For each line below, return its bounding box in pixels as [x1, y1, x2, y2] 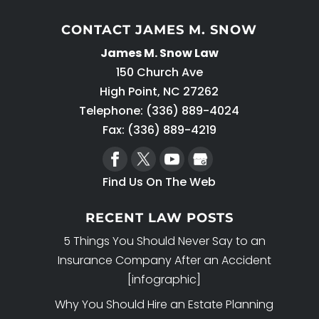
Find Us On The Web [103, 173, 216, 190]
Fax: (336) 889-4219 [102, 121, 216, 138]
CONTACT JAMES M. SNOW [61, 21, 258, 38]
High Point [100, 83, 158, 100]
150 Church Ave [115, 63, 203, 80]
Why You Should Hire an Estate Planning [55, 296, 274, 313]
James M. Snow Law [100, 44, 219, 61]
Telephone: [79, 102, 147, 119]
